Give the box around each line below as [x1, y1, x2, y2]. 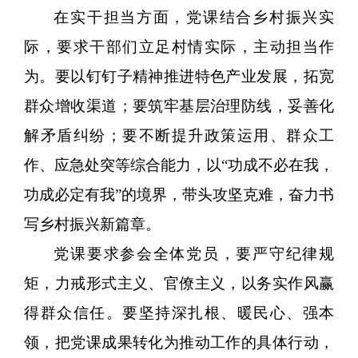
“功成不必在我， [221, 156, 334, 173]
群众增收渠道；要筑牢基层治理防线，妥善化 [24, 97, 334, 114]
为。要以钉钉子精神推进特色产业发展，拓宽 [24, 67, 334, 85]
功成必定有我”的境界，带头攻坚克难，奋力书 [24, 185, 334, 203]
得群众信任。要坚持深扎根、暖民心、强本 [24, 304, 334, 321]
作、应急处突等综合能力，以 [24, 156, 221, 173]
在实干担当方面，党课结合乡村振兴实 [54, 8, 334, 26]
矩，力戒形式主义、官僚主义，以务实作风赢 [24, 274, 334, 292]
